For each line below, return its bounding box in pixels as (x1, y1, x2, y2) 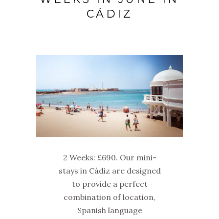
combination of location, (64, 192, 155, 202)
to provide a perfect (71, 178, 148, 189)
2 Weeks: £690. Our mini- (63, 152, 156, 162)
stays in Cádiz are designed (58, 165, 161, 175)
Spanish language (77, 205, 142, 215)
